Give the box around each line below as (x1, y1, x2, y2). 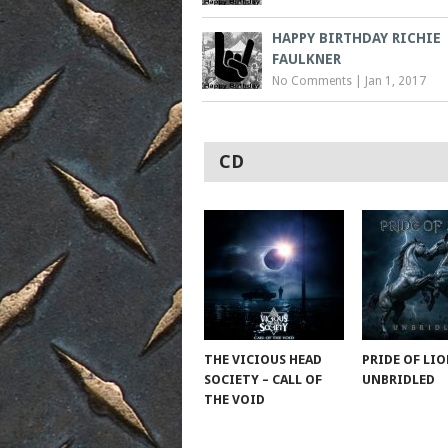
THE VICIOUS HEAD (203, 351, 322, 367)
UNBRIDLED (362, 371, 442, 387)
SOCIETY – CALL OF (203, 371, 322, 387)
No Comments (272, 73, 352, 88)
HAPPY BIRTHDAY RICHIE (272, 29, 441, 46)
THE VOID (203, 391, 265, 407)
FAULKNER (272, 50, 341, 67)
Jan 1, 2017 (365, 73, 426, 88)
